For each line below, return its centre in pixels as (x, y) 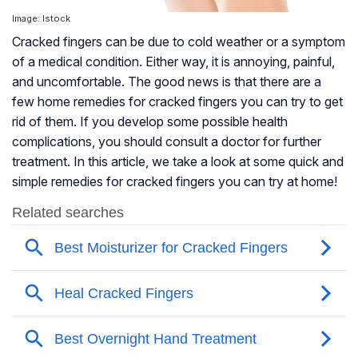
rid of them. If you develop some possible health (150, 122)
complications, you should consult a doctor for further (167, 142)
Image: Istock (41, 19)
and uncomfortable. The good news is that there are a (167, 82)
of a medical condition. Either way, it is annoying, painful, (173, 62)
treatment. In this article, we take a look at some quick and (178, 162)
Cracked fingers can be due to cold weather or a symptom (179, 42)
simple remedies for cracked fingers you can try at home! (175, 182)
